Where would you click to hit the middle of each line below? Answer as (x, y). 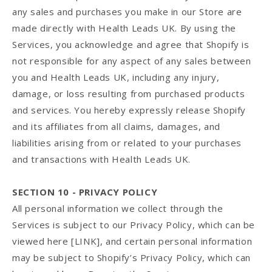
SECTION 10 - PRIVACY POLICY (85, 192)
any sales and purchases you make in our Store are (127, 12)
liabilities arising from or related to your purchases (127, 143)
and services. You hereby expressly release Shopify (129, 110)
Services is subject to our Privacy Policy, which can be (134, 225)
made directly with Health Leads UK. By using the (124, 28)
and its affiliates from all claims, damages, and (116, 127)
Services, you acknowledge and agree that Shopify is (131, 45)
